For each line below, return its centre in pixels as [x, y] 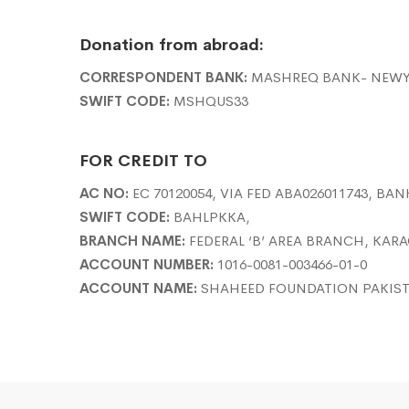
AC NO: [104, 194]
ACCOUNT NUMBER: [147, 265]
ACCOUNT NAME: [138, 288]
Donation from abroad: [172, 45]
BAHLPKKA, [210, 217]
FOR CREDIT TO [143, 161]
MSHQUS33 [209, 101]
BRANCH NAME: [132, 241]
